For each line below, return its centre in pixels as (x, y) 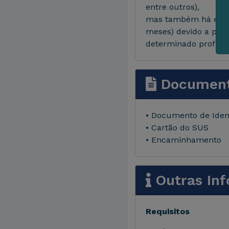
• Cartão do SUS (177, 128)
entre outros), (173, 7)
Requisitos (168, 211)
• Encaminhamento (184, 140)
